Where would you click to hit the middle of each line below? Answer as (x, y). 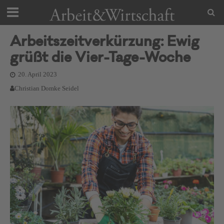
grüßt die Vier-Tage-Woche (100, 59)
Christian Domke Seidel (47, 88)
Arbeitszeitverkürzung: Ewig (105, 43)
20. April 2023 (37, 74)
